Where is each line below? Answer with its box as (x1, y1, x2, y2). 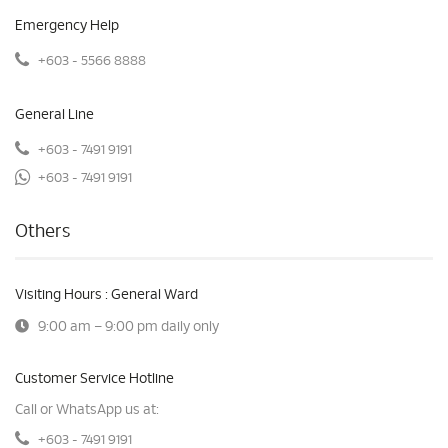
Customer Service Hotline (15, 372, 174, 386)
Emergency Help (15, 19, 119, 33)
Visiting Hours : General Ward (15, 288, 198, 302)
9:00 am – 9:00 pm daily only (38, 320, 219, 334)
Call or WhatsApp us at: (15, 403, 159, 417)
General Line (15, 108, 94, 122)
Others (15, 223, 70, 241)
